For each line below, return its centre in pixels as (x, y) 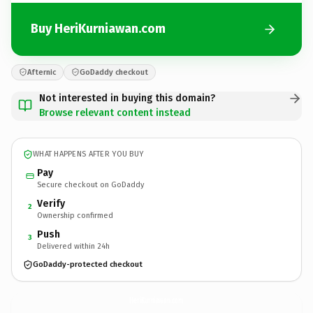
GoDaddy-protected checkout (88, 264)
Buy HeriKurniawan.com (98, 29)
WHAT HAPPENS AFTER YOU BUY (88, 154)
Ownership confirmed (75, 215)
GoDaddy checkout (114, 72)
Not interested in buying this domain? (127, 98)
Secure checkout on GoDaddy (90, 184)
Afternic (42, 72)
